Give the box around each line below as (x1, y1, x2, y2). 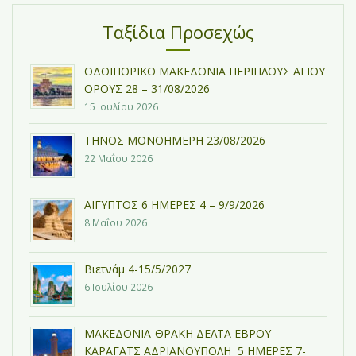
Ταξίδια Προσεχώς (102, 20, 254, 44)
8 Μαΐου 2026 (84, 216, 147, 230)
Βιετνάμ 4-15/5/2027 (84, 261, 191, 277)
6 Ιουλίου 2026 (84, 281, 153, 294)
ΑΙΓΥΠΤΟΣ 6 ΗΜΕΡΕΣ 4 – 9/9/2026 (84, 197, 265, 213)
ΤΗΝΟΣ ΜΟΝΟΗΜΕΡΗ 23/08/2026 (84, 133, 265, 149)
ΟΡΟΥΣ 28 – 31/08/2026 (84, 81, 210, 97)
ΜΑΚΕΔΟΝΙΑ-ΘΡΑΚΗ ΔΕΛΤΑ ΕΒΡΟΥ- (84, 326, 275, 342)
